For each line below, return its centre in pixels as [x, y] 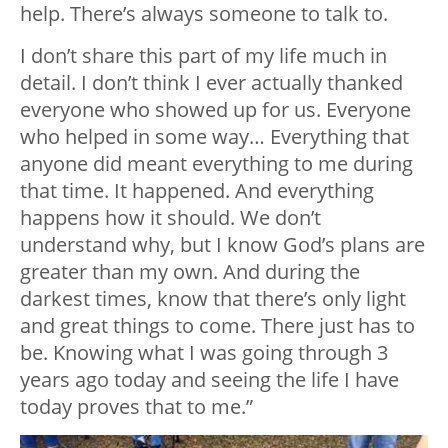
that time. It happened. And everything [197, 191]
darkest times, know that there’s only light [213, 299]
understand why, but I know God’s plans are [222, 245]
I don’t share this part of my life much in [203, 56]
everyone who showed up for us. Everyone [215, 110]
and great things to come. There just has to [217, 326]
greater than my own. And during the [190, 272]
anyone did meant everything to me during [216, 164]
